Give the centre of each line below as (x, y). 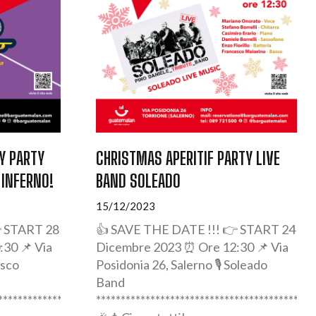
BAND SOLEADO (138, 180)
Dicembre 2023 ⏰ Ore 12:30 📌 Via (192, 247)
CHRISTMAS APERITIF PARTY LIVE (188, 158)
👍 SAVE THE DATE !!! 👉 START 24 (196, 229)
